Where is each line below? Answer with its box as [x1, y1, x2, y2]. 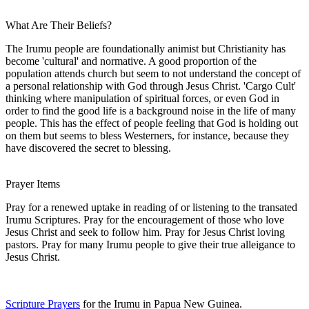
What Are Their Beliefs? [6, 19, 112, 31]
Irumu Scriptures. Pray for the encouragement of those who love [6, 213, 284, 226]
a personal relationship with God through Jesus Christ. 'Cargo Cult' [6, 79, 296, 92]
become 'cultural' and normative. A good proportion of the [6, 54, 257, 67]
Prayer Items [6, 177, 60, 190]
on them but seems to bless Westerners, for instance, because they [6, 129, 289, 141]
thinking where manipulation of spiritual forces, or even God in [6, 92, 279, 104]
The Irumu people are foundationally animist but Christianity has [6, 42, 286, 54]
